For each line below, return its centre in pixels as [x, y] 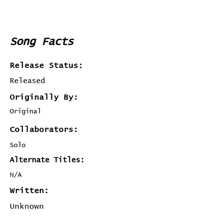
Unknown [27, 206]
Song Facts [42, 42]
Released [27, 81]
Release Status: [46, 66]
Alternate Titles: [47, 160]
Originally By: [44, 97]
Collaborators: [44, 130]
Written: [29, 191]
